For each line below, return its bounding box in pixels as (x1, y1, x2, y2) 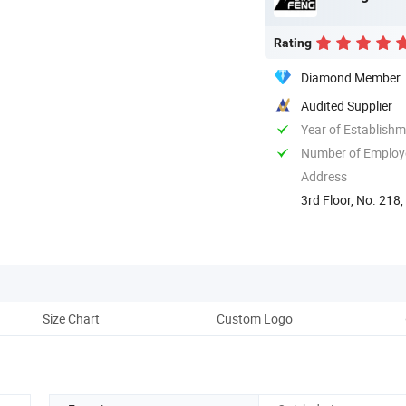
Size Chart (42, 309, 100, 327)
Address (301, 167, 347, 185)
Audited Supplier (301, 96, 392, 114)
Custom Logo (217, 309, 293, 327)
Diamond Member (301, 68, 401, 86)
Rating (274, 34, 312, 50)
